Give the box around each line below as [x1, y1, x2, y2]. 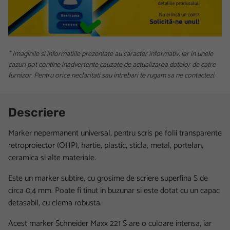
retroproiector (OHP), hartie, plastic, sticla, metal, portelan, [8, 138, 203, 152]
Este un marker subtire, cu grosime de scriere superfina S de [8, 171, 208, 185]
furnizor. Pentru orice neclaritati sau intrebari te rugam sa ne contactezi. [8, 69, 215, 82]
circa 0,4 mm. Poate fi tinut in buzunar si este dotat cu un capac [8, 183, 220, 198]
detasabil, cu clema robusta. [8, 196, 102, 210]
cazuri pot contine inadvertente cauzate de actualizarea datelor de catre [8, 59, 216, 71]
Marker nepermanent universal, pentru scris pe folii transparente [8, 126, 222, 140]
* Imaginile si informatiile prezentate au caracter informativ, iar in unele [8, 48, 213, 60]
